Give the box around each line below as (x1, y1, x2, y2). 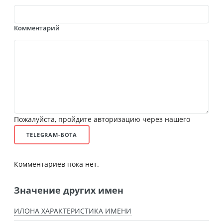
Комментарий (14, 24, 60, 32)
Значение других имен (14, 184, 123, 196)
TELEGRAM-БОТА (26, 130, 78, 138)
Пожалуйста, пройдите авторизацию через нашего (14, 114, 190, 124)
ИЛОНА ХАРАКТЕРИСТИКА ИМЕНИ (14, 206, 131, 216)
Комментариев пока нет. (14, 159, 99, 169)
